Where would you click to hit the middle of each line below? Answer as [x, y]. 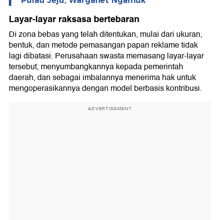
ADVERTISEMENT [110, 109]
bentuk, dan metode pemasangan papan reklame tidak [103, 45]
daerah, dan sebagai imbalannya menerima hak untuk [102, 78]
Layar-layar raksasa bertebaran [74, 19]
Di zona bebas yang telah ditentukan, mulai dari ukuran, [106, 35]
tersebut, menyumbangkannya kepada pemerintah [96, 67]
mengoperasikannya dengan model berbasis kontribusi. [105, 89]
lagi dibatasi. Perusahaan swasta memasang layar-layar [106, 56]
